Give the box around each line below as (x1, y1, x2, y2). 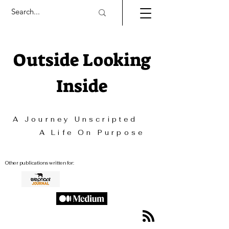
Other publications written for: (5, 160, 74, 166)
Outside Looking (13, 49, 151, 72)
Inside (56, 75, 108, 98)
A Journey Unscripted (12, 115, 151, 124)
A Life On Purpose (18, 128, 145, 137)
